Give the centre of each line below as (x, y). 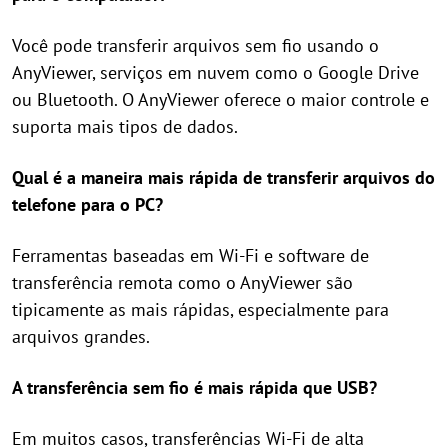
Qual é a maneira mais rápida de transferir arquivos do (223, 178)
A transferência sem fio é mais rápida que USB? (194, 388)
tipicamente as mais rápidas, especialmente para (200, 310)
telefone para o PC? (87, 205)
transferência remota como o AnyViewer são (182, 283)
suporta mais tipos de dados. (125, 127)
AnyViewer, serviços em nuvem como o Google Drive (215, 73)
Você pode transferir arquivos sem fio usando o (195, 46)
